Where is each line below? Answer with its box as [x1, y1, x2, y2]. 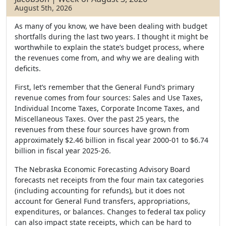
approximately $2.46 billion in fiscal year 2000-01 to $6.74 [15, 135, 208, 145]
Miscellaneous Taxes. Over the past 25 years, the [15, 114, 179, 124]
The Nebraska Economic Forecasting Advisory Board [15, 164, 190, 174]
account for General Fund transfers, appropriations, [15, 196, 190, 206]
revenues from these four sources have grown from [15, 125, 189, 134]
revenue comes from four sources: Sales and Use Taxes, [15, 93, 203, 102]
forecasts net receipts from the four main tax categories [15, 175, 204, 185]
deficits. [15, 64, 41, 73]
